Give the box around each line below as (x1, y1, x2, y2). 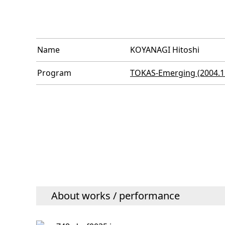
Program (37, 67, 71, 78)
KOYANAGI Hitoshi (130, 44, 199, 55)
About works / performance (51, 189, 180, 203)
